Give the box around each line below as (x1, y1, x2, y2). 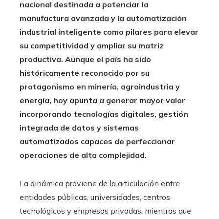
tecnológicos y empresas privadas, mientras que (20, 205, 191, 216)
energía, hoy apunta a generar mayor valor (20, 95, 185, 105)
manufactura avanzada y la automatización (20, 13, 187, 23)
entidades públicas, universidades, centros (20, 192, 170, 202)
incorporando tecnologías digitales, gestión (20, 109, 188, 119)
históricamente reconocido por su (20, 67, 150, 78)
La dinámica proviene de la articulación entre (20, 178, 180, 188)
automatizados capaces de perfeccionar (20, 136, 175, 146)
